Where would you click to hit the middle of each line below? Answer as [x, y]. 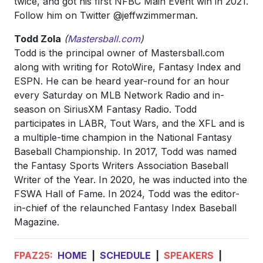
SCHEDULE [125, 255]
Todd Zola [38, 39]
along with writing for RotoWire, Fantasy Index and [127, 67]
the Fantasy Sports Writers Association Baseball [121, 166]
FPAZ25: [36, 255]
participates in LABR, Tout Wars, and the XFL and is [129, 123]
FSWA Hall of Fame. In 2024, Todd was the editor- [127, 194]
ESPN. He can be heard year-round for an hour [122, 81]
